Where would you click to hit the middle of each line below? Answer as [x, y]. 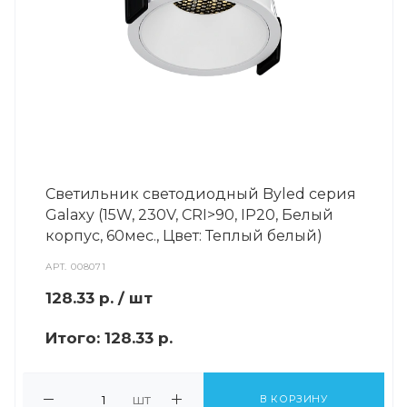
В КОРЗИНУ [294, 399]
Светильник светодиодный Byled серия [201, 194]
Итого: [75, 338]
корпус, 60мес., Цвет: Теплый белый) [184, 236]
